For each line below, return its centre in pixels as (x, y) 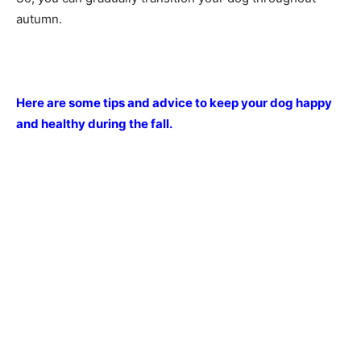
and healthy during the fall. (94, 123)
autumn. (39, 19)
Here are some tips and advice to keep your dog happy (174, 102)
